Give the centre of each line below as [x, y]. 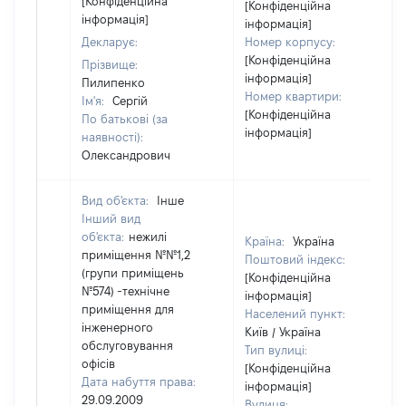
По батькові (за [125, 119]
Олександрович [126, 155]
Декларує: [110, 42]
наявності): [112, 137]
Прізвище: [110, 64]
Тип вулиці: [276, 350]
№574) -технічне [126, 291]
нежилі [148, 237]
